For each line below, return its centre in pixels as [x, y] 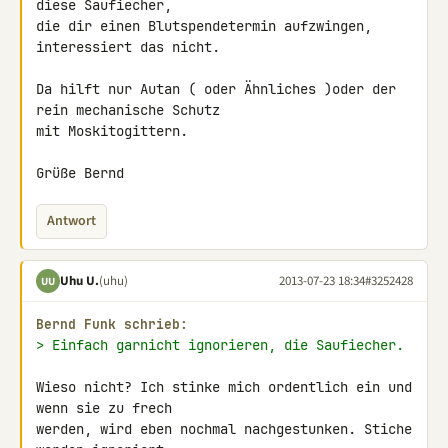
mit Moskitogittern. [112, 131]
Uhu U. [79, 280]
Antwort [71, 221]
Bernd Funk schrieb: [112, 324]
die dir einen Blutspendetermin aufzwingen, [204, 26]
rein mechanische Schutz [128, 110]
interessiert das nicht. [128, 47]
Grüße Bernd [80, 173]
